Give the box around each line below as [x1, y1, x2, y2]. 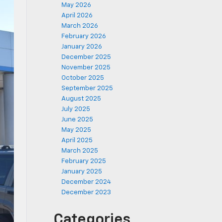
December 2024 [61, 179, 111, 185]
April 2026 [61, 12, 93, 19]
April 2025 [61, 137, 93, 144]
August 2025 [61, 96, 101, 102]
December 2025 [61, 54, 111, 60]
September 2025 [61, 85, 113, 92]
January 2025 [61, 168, 102, 175]
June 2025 [61, 116, 93, 123]
